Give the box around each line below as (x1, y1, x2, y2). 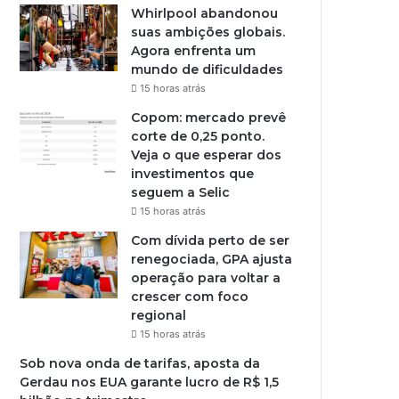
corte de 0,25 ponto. (131, 128, 265, 144)
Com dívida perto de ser (131, 232, 290, 248)
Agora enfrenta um (131, 43, 256, 59)
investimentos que (131, 166, 255, 182)
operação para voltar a (131, 270, 281, 286)
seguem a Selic (131, 184, 231, 200)
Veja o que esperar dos (131, 147, 282, 163)
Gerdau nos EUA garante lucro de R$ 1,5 (20, 374, 280, 390)
